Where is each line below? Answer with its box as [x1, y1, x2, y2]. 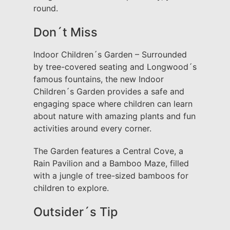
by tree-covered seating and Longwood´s [33, 62, 197, 72]
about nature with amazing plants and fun [33, 111, 196, 122]
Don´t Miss [33, 25, 98, 40]
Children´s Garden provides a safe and [33, 86, 184, 97]
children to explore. [33, 183, 109, 194]
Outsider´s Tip [33, 204, 118, 220]
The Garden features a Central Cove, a [33, 146, 183, 157]
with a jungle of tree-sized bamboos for [33, 170, 188, 181]
